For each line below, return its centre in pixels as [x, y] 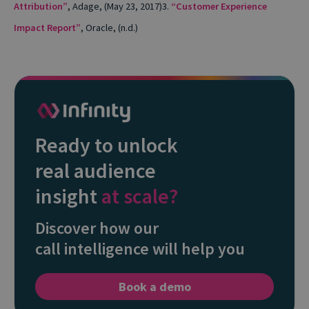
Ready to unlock [107, 145]
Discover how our [97, 228]
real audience [96, 171]
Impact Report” [47, 27]
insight [68, 196]
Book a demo [154, 287]
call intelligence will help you [140, 249]
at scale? [140, 196]
